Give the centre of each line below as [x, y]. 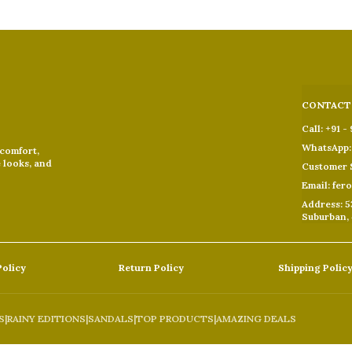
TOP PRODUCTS [175, 318]
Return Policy [151, 267]
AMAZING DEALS [256, 318]
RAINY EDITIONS [46, 318]
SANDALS [111, 318]
